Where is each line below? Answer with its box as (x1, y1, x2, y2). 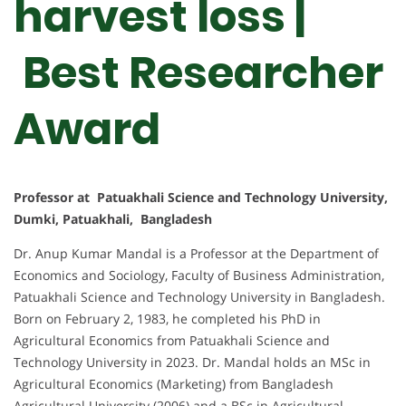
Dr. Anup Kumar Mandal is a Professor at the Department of (14, 245, 379, 263)
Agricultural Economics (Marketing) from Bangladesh (14, 375, 333, 393)
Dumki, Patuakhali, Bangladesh (14, 210, 212, 228)
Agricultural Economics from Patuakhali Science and (14, 332, 330, 350)
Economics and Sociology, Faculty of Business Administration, (14, 266, 384, 285)
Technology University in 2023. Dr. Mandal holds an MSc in (14, 353, 371, 372)
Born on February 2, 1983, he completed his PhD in (14, 310, 321, 328)
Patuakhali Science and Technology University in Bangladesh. (14, 288, 385, 306)
